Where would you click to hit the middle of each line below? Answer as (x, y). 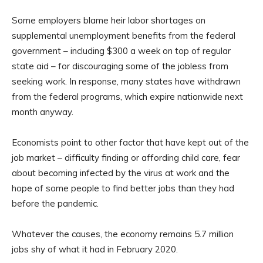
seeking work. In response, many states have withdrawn (126, 82)
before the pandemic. (55, 204)
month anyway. (43, 112)
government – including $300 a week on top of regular (121, 51)
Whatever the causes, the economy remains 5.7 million (123, 234)
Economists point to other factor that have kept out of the (130, 143)
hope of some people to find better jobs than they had (123, 188)
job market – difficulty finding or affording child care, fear (126, 158)
